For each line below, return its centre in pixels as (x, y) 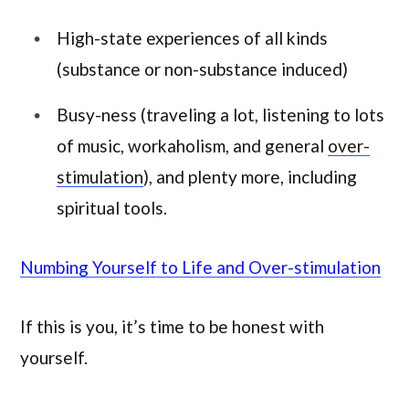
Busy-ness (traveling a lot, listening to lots (220, 114)
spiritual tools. (112, 207)
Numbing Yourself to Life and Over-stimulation (200, 267)
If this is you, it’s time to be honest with (172, 327)
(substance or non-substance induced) (202, 69)
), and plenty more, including (250, 176)
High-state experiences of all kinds (192, 38)
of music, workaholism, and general (192, 145)
